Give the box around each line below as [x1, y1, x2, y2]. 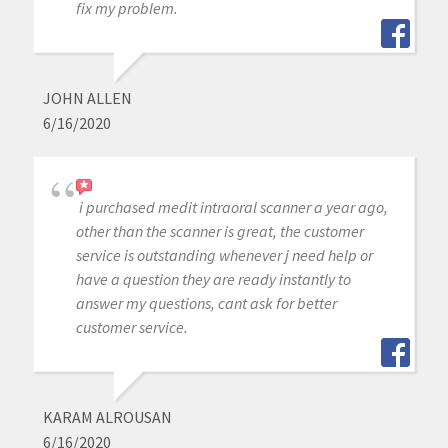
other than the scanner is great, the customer [75, 220, 364, 241]
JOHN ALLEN [42, 87, 132, 108]
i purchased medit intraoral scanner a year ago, [78, 196, 388, 217]
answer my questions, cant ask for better [75, 292, 337, 313]
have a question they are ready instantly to [75, 268, 351, 289]
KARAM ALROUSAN [42, 406, 172, 427]
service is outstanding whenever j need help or [75, 244, 373, 265]
